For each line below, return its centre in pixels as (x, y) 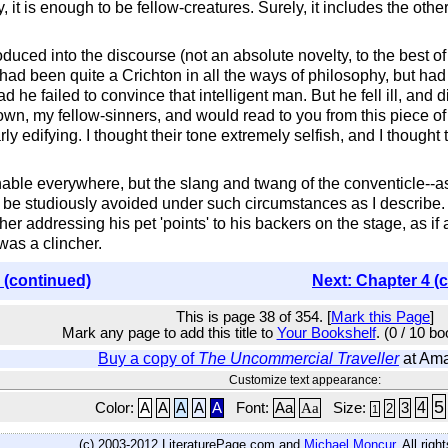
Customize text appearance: (305, 380)
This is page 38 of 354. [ (253, 317)
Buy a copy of (148, 358)
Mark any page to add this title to (169, 333)
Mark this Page (380, 317)
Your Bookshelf (326, 333)
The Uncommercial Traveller (298, 358)
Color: (116, 408)
